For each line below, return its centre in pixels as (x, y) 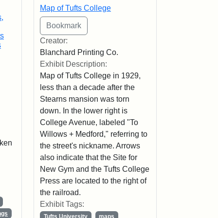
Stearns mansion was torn (84, 99)
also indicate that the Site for (88, 157)
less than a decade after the (87, 87)
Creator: (54, 40)
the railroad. (60, 192)
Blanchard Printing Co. (79, 52)
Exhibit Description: (73, 64)
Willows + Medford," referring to (93, 134)
